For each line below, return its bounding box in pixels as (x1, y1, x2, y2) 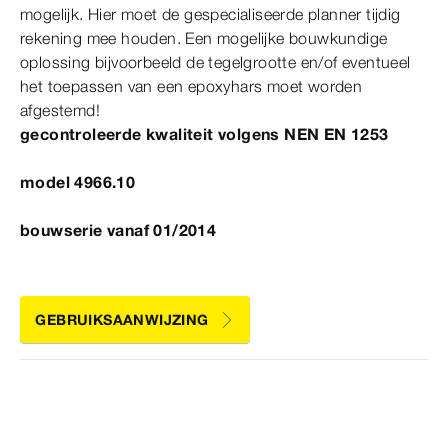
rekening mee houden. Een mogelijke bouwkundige (20, 28, 388, 49)
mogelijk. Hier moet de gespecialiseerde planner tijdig (20, 4, 401, 25)
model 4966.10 (20, 172, 136, 193)
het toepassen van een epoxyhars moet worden (20, 76, 363, 97)
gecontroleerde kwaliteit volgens (20, 124, 285, 145)
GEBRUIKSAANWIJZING (35, 310, 209, 329)
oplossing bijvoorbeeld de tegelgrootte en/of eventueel (20, 52, 411, 73)
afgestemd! (20, 100, 101, 121)
